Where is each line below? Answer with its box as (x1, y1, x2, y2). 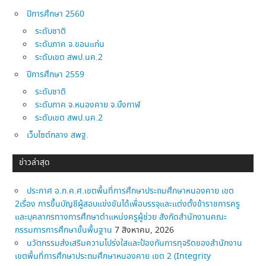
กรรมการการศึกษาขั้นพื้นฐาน (15, 224, 113, 236)
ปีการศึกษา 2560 (27, 8, 85, 20)
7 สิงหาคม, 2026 (115, 224, 175, 236)
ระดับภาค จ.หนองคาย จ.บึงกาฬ (35, 99, 141, 111)
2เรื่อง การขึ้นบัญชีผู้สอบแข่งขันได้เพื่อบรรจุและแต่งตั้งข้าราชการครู (15, 198, 240, 210)
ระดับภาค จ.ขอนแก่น (35, 38, 105, 50)
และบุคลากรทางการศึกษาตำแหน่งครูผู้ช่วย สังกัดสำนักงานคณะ (15, 211, 227, 223)
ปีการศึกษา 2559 (27, 68, 85, 81)
